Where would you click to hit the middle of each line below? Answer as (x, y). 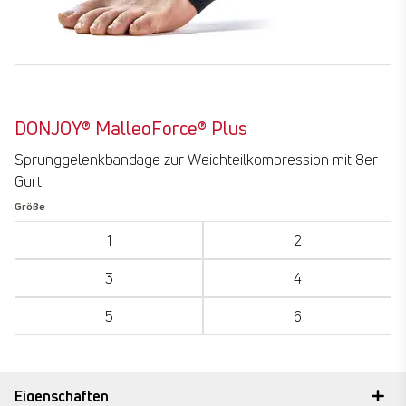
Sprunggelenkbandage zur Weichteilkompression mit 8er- (199, 159)
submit (35, 360)
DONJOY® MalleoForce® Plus (131, 128)
